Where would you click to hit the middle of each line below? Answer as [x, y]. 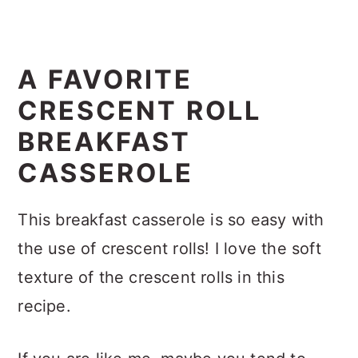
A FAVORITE [105, 79]
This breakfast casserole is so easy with [171, 219]
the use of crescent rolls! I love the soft [169, 248]
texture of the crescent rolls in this [151, 277]
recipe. [44, 306]
